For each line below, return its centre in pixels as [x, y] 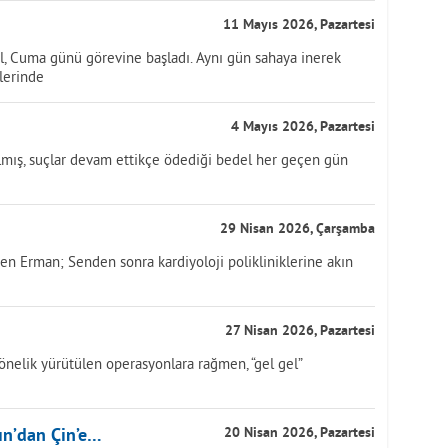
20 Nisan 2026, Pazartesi [299, 433]
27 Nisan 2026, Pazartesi [300, 331]
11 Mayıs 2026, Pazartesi [299, 25]
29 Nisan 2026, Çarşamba [297, 229]
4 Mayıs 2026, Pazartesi [303, 127]
